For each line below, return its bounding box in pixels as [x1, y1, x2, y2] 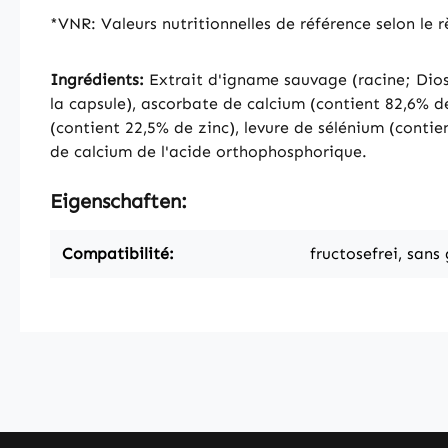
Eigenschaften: [50, 189, 187, 213]
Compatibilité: [62, 244, 174, 263]
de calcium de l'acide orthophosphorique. [50, 142, 367, 161]
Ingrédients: [50, 70, 144, 89]
